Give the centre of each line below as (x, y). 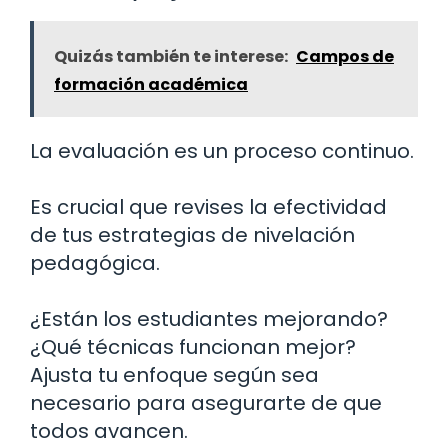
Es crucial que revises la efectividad (208, 206)
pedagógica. (95, 262)
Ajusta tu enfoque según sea (174, 374)
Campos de (345, 56)
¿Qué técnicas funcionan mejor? (193, 346)
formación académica (151, 84)
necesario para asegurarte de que (206, 402)
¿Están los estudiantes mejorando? (209, 318)
